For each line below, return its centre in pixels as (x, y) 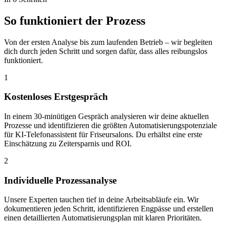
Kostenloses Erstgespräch (56, 97)
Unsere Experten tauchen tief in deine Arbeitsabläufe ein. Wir (101, 200)
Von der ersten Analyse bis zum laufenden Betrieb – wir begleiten (108, 42)
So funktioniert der (55, 20)
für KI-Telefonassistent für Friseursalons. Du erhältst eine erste (103, 134)
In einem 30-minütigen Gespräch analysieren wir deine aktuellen (106, 116)
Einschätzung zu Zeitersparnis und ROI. (68, 143)
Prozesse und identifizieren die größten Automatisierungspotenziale (110, 125)
